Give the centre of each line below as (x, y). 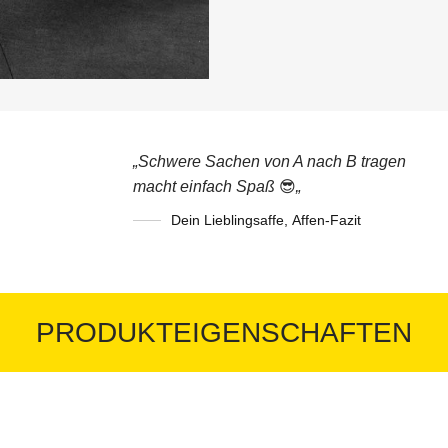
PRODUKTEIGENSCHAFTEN (224, 332)
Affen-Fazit (326, 219)
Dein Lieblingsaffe (227, 219)
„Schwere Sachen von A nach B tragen (269, 161)
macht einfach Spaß (206, 186)
